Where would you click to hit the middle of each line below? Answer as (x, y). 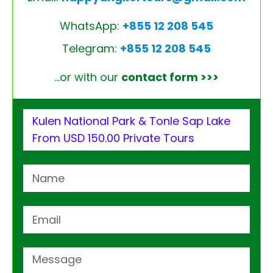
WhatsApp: (91, 26)
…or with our (88, 77)
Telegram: (91, 49)
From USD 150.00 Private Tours (113, 138)
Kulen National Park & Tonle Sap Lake (131, 121)
